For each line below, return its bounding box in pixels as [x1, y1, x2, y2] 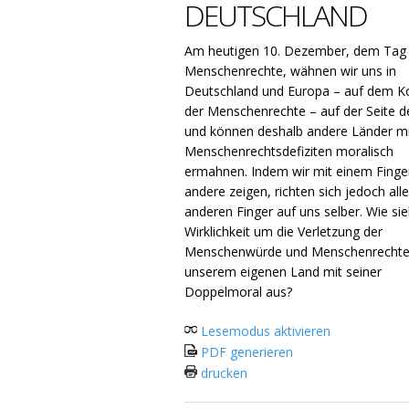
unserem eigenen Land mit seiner [184, 263, 382, 280]
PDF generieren [197, 343, 293, 361]
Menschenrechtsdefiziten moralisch [184, 142, 393, 160]
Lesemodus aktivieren [197, 322, 330, 340]
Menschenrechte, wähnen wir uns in [184, 62, 396, 79]
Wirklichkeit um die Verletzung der [184, 223, 383, 240]
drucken [197, 364, 247, 382]
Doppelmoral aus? [184, 283, 292, 300]
